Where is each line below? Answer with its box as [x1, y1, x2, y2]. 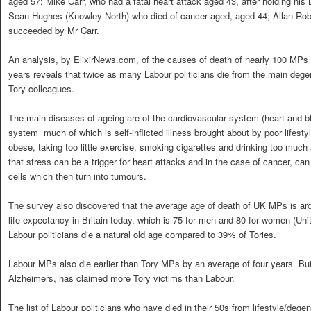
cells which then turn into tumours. [8, 169, 146, 183]
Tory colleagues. [8, 81, 74, 95]
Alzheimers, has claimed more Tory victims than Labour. [8, 271, 235, 285]
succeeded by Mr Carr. [8, 23, 99, 37]
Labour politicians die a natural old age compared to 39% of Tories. [8, 227, 276, 241]
